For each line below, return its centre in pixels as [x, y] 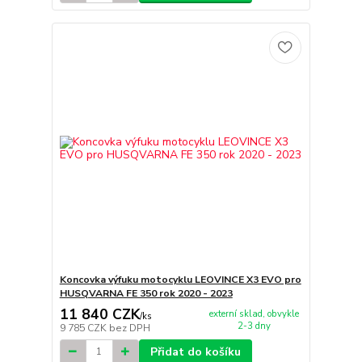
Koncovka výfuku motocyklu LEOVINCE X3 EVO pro [180, 280]
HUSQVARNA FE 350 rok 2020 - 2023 [146, 293]
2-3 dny [254, 326]
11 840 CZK [99, 314]
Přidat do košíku [195, 351]
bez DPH [129, 328]
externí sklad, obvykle [254, 314]
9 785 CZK [84, 328]
